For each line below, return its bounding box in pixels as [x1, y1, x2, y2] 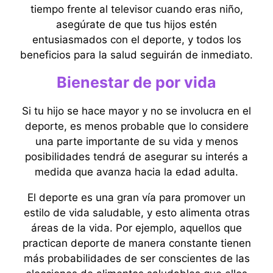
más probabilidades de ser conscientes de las [23, 252, 250, 264]
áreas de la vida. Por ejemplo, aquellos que [31, 222, 242, 234]
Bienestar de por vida [57, 73, 216, 91]
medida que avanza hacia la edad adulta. [35, 166, 238, 178]
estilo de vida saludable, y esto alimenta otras [23, 207, 250, 219]
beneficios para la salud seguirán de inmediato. [20, 49, 253, 61]
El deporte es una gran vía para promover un [27, 191, 246, 204]
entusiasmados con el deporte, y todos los [32, 34, 241, 46]
